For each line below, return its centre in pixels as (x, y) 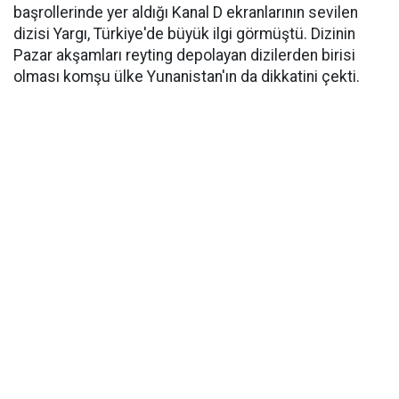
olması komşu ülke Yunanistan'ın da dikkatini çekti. (187, 77)
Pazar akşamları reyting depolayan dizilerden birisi (184, 55)
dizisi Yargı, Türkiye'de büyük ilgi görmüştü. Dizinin (184, 34)
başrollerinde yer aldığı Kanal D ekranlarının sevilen (186, 12)
